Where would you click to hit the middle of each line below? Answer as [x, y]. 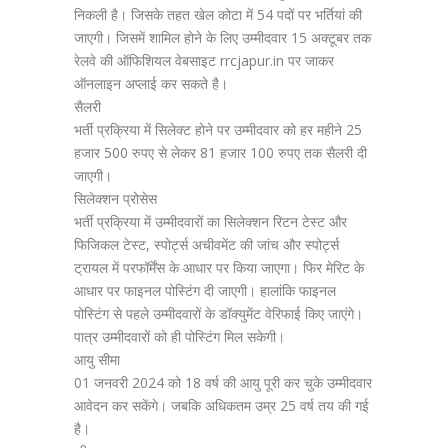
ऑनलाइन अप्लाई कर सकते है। [151, 83]
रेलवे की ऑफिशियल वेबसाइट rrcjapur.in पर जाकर [204, 60]
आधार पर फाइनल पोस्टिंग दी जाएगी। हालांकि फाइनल [205, 290]
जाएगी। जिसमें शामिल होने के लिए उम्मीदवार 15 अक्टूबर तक [222, 37]
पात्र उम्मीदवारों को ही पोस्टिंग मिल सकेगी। [179, 336]
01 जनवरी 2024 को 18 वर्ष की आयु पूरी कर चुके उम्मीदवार [223, 382]
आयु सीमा [97, 359]
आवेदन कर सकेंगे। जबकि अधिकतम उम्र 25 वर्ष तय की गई [221, 405]
